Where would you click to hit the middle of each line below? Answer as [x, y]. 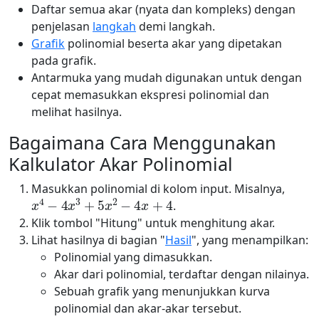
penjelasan [62, 26]
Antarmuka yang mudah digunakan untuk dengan [167, 78]
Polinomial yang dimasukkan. [133, 257]
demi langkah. [176, 26]
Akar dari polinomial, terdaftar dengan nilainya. [182, 274]
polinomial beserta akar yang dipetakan [173, 43]
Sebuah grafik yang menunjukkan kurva [162, 291]
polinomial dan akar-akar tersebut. [148, 308]
